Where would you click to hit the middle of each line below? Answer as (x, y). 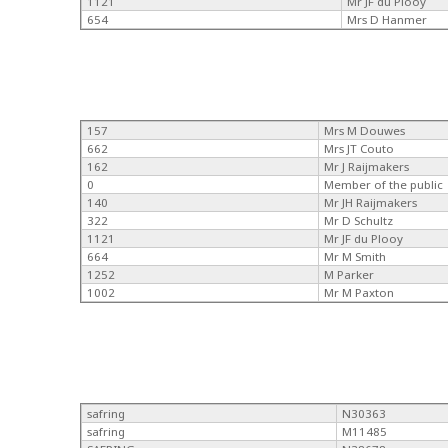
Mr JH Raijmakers (371, 202)
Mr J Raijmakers (367, 166)
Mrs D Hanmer (387, 19)
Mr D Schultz (359, 220)
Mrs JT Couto (359, 148)
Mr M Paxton (359, 292)
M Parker (349, 274)
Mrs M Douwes (365, 130)
